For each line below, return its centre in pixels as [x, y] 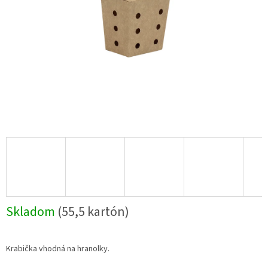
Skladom [32, 212]
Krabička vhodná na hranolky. [58, 249]
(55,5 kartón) [93, 212]
